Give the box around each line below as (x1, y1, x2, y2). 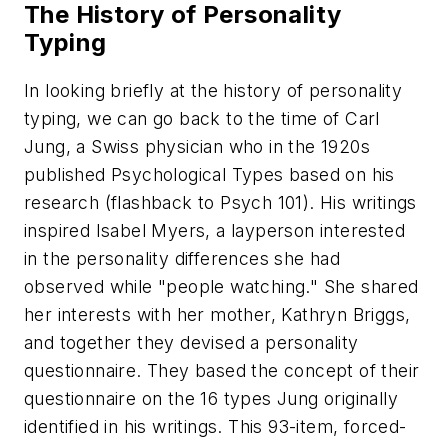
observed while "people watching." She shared (24, 275, 419, 297)
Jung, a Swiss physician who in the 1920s (24, 135, 370, 157)
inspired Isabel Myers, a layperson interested (24, 219, 405, 241)
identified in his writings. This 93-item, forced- (24, 415, 407, 437)
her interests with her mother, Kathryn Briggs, (24, 303, 411, 325)
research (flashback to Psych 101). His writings (24, 191, 417, 213)
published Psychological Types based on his (24, 163, 395, 185)
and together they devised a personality (24, 331, 359, 353)
